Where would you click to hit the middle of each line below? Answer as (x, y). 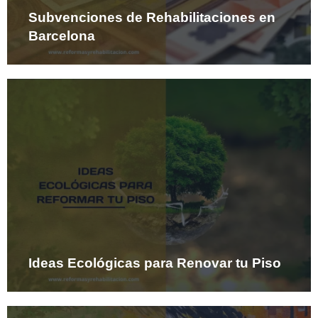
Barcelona (62, 36)
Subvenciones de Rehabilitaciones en (152, 18)
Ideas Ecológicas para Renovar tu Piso (155, 263)
